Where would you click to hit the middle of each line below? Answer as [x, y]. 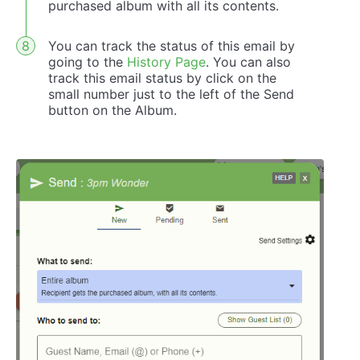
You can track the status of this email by [172, 45]
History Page [166, 61]
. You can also [248, 61]
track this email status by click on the [162, 78]
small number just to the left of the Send [171, 94]
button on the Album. [112, 110]
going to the [88, 61]
